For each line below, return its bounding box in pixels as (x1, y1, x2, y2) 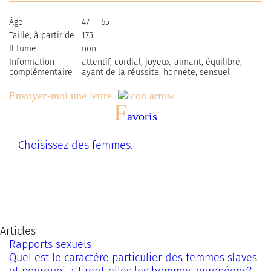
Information (9, 57, 54, 67)
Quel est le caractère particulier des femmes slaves (9, 251, 257, 264)
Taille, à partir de (9, 30, 74, 41)
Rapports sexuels (9, 238, 91, 251)
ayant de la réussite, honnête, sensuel (82, 67, 230, 77)
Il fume (9, 44, 36, 54)
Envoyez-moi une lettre (9, 90, 112, 102)
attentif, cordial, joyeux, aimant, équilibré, (82, 57, 242, 67)
